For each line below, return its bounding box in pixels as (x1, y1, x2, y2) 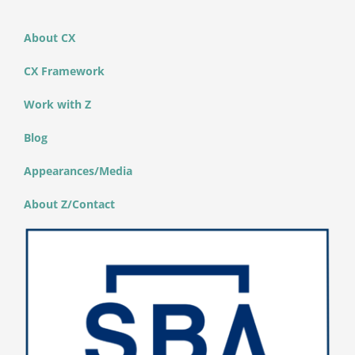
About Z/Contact (23, 196, 115, 212)
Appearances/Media (23, 162, 132, 178)
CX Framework (23, 63, 105, 78)
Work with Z (23, 96, 91, 112)
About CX (23, 29, 75, 45)
